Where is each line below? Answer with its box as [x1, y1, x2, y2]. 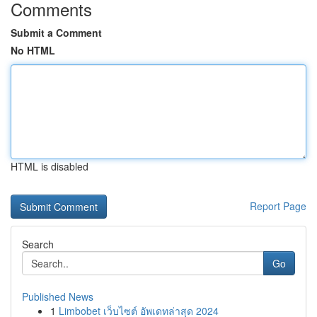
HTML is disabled [11, 159, 88, 173]
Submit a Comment [11, 25, 102, 40]
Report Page [250, 199, 306, 213]
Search [22, 237, 54, 251]
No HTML [11, 43, 55, 57]
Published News [22, 289, 93, 304]
